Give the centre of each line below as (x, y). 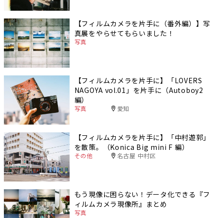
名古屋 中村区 (136, 155)
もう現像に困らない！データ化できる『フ (142, 194)
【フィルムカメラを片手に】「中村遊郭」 (142, 137)
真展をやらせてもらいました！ (124, 33)
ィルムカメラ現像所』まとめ (121, 204)
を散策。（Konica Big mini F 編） (132, 147)
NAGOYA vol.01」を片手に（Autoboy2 (139, 90)
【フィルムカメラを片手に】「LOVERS (138, 80)
